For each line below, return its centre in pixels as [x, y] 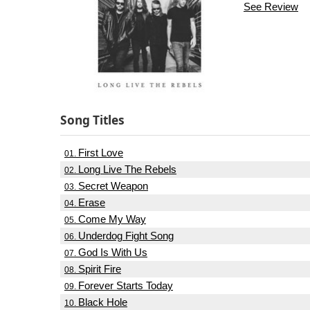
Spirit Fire [100, 270]
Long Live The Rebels [127, 170]
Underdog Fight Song [126, 236]
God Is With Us [113, 253]
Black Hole [103, 303]
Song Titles [92, 120]
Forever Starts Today [126, 286]
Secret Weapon [113, 186]
